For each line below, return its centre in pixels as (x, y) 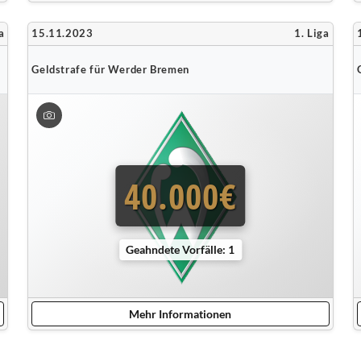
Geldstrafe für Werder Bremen (110, 69)
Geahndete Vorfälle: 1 (180, 249)
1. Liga (312, 33)
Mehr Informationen (180, 314)
